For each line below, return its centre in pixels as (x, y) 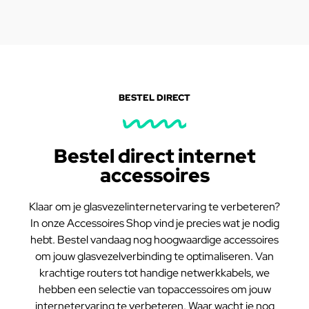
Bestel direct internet (154, 156)
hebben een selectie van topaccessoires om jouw (154, 290)
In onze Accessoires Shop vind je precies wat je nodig (154, 223)
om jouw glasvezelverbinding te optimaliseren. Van (154, 257)
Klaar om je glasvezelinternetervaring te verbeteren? (154, 207)
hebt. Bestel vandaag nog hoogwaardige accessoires (154, 240)
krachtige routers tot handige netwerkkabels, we (154, 273)
